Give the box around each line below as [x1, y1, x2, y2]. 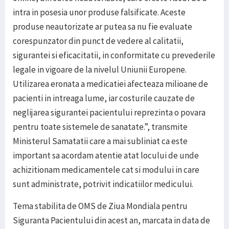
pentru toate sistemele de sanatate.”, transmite [13, 121, 188, 133]
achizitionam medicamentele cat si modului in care [13, 164, 199, 176]
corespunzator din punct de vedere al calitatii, [13, 35, 184, 47]
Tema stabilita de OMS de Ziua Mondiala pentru [13, 200, 188, 212]
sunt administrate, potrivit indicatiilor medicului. [13, 178, 193, 190]
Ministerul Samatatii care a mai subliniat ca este [13, 135, 188, 147]
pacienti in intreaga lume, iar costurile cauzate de [13, 93, 195, 104]
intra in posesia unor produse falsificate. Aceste [13, 7, 186, 18]
